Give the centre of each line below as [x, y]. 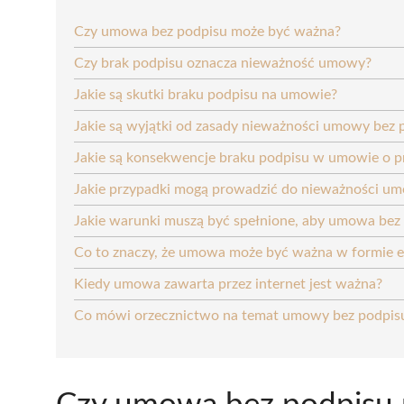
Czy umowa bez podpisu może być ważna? [207, 31]
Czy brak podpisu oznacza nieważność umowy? [223, 63]
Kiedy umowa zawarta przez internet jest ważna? [228, 284]
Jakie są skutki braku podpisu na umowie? [206, 94]
